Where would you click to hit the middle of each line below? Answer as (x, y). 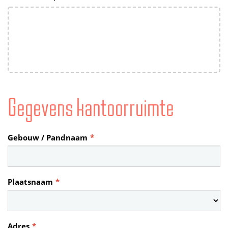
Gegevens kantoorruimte (91, 108)
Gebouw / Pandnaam (48, 138)
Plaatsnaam (30, 182)
